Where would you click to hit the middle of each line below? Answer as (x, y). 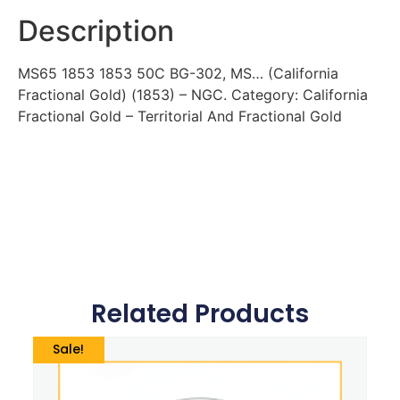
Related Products (200, 314)
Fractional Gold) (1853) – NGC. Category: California (193, 95)
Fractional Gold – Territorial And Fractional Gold (180, 117)
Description (96, 31)
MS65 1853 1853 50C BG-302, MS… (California (178, 74)
